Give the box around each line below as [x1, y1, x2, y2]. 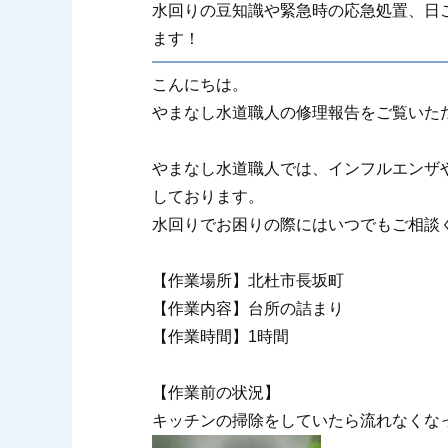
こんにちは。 [152, 76, 248, 93]
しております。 [152, 188, 264, 205]
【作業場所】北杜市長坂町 [152, 272, 344, 289]
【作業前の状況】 [152, 384, 280, 401]
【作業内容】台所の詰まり [152, 300, 344, 317]
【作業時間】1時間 [152, 328, 289, 345]
